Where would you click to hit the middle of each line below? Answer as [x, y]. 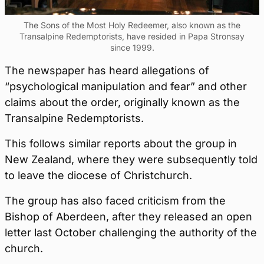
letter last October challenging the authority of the [131, 233]
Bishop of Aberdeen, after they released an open [128, 217]
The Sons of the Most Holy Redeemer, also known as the [132, 25]
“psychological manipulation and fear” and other [126, 87]
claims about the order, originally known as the [122, 103]
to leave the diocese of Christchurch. [98, 176]
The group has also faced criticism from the [115, 201]
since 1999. [132, 48]
